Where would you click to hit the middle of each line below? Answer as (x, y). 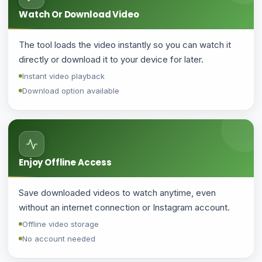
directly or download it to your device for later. (111, 59)
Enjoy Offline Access (65, 162)
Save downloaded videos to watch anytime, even (117, 193)
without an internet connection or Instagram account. (124, 207)
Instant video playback (63, 76)
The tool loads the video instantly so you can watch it (125, 45)
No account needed (59, 239)
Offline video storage (61, 224)
